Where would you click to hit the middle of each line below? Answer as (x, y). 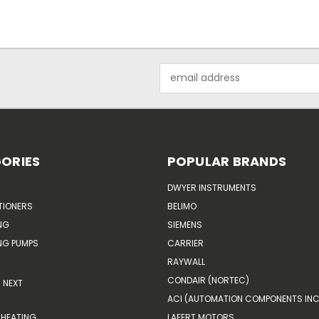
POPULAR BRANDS (226, 161)
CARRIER (185, 243)
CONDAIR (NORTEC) (208, 280)
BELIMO (182, 206)
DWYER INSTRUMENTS (211, 187)
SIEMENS (184, 224)
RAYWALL (186, 261)
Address (179, 85)
